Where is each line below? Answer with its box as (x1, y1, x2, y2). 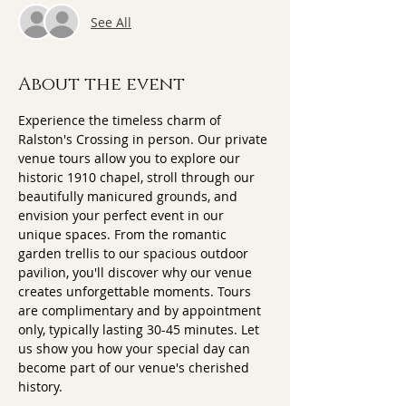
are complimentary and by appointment (18, 302, 265, 319)
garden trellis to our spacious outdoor (18, 245, 252, 262)
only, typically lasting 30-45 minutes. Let (18, 321, 263, 338)
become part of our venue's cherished (18, 359, 253, 376)
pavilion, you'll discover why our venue (18, 264, 256, 281)
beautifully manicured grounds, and (18, 188, 241, 205)
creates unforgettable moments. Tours (18, 283, 255, 300)
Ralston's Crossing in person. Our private (18, 130, 271, 148)
